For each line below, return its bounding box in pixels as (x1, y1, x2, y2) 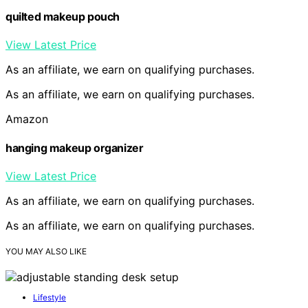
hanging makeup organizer (5, 140, 144, 155)
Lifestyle (33, 292, 66, 302)
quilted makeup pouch (5, 10, 120, 24)
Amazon (5, 112, 48, 126)
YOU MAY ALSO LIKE (5, 245, 87, 256)
